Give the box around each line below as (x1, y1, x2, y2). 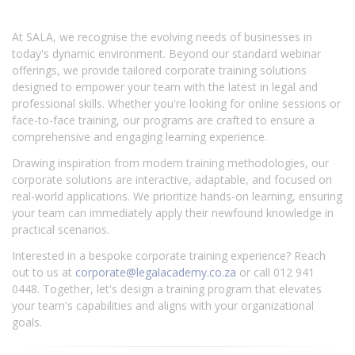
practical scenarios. (12, 221, 113, 237)
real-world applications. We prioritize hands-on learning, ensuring (12, 188, 342, 204)
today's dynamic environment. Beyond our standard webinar (12, 45, 321, 61)
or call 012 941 (236, 264, 315, 280)
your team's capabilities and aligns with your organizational (12, 297, 314, 313)
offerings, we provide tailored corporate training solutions (12, 62, 307, 78)
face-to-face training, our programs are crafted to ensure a (12, 112, 315, 128)
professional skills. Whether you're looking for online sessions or (12, 95, 341, 111)
